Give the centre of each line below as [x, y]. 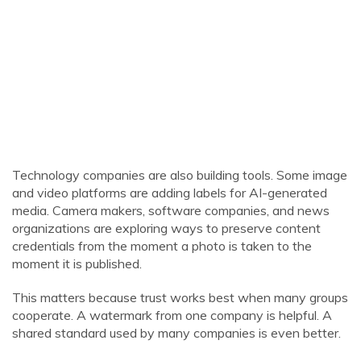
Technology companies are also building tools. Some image [180, 175]
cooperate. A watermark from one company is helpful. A [172, 315]
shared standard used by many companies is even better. [176, 333]
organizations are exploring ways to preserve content [166, 228]
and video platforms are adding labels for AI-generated [170, 193]
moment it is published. [77, 263]
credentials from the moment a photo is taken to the [162, 246]
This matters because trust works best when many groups [180, 297]
